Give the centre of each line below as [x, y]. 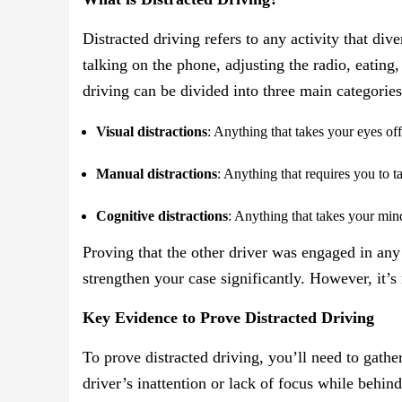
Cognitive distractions [162, 216]
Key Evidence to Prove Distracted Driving [228, 318]
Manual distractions [157, 174]
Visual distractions [152, 132]
